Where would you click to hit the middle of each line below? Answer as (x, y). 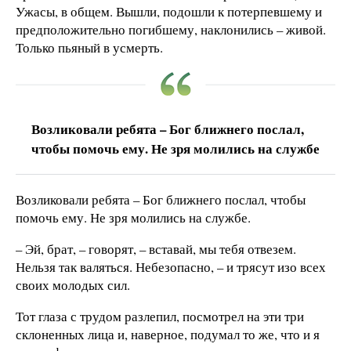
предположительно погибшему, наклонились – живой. (171, 30)
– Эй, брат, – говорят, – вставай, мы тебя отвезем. (156, 249)
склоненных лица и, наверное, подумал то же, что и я (168, 334)
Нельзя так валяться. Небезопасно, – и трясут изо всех (171, 267)
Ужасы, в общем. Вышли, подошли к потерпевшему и (169, 12)
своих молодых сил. (73, 285)
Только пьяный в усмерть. (89, 48)
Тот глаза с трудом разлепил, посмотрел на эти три (160, 316)
